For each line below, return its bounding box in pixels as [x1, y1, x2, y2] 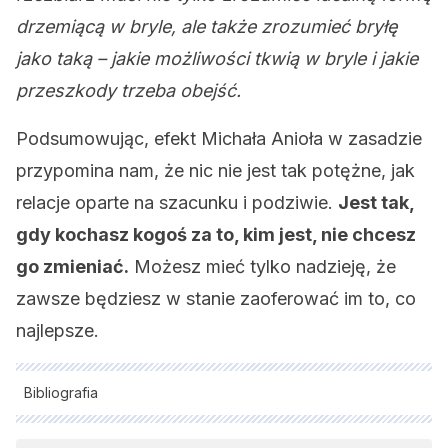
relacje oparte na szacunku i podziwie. [16, 192, 338, 213]
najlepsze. [16, 320, 99, 341]
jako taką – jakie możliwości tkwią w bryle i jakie [16, 48, 418, 69]
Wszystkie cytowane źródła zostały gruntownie [16, 414, 328, 431]
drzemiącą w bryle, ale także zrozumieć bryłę [16, 16, 397, 37]
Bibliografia [24, 384, 98, 401]
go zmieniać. [16, 256, 129, 277]
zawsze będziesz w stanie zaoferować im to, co [16, 288, 416, 309]
